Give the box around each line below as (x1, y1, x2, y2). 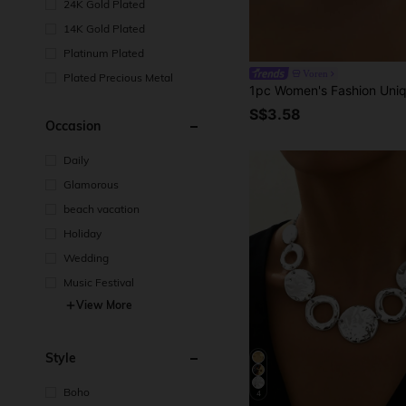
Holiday (63, 227, 101, 240)
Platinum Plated (63, 46, 144, 60)
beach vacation (63, 202, 140, 216)
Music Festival (63, 275, 134, 289)
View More (76, 298, 132, 312)
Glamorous (63, 178, 119, 191)
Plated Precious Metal (63, 71, 173, 84)
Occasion (45, 118, 101, 134)
